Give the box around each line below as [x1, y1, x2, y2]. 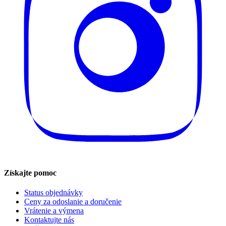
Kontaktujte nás [24, 215, 74, 224]
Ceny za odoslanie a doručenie [24, 197, 122, 206]
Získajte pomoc [4, 168, 56, 177]
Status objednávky [24, 188, 83, 197]
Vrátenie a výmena [24, 206, 84, 215]
